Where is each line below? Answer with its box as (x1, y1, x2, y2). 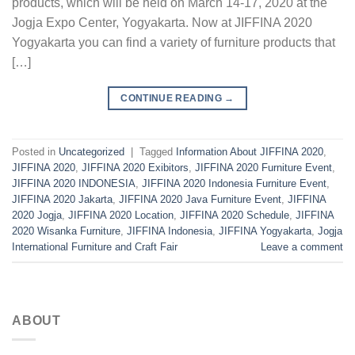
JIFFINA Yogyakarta (219, 225, 311, 238)
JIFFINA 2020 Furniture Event (195, 162, 332, 174)
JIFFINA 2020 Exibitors (82, 162, 189, 174)
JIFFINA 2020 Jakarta (12, 193, 113, 206)
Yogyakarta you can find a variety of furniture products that (12, 35, 335, 49)
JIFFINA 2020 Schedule (180, 209, 289, 222)
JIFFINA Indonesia (127, 225, 212, 238)
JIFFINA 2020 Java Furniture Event (119, 193, 281, 206)
